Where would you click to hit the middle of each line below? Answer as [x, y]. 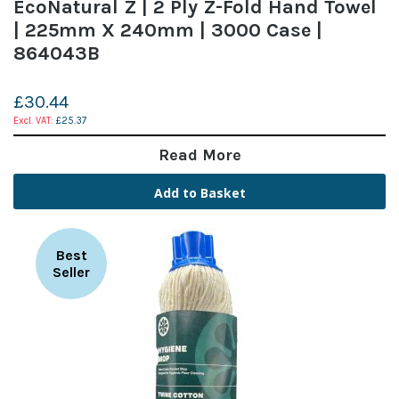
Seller [71, 272]
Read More [199, 155]
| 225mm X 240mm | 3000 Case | [168, 30]
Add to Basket [199, 192]
